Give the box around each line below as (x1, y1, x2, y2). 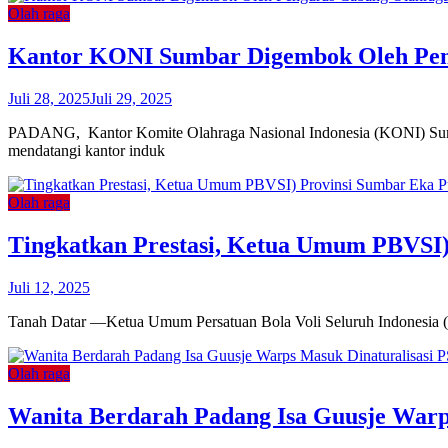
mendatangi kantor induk (8, 142, 165, 160)
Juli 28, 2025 (8, 90, 90, 108)
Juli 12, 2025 (8, 278, 90, 296)
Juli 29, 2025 (90, 90, 172, 108)
